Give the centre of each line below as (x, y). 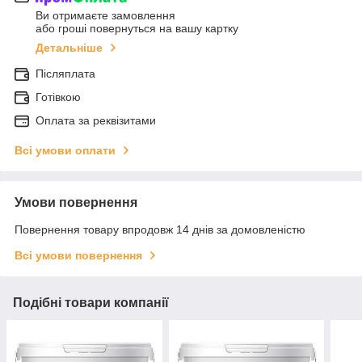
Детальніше (69, 48)
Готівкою (58, 97)
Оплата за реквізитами (96, 121)
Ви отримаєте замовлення (105, 16)
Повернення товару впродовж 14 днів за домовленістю (160, 230)
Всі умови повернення (78, 256)
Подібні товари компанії (91, 303)
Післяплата (65, 74)
